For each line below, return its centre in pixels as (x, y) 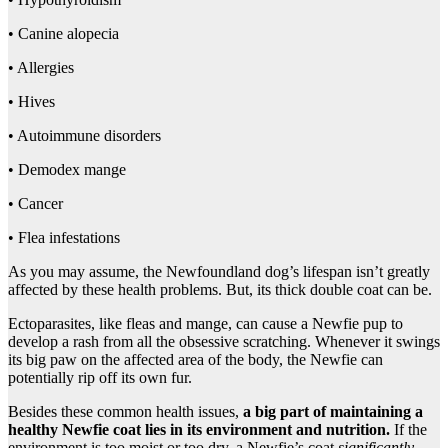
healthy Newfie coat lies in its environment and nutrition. (199, 430)
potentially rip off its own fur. (100, 378)
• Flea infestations (64, 238)
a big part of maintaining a (333, 412)
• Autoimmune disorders (84, 136)
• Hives (31, 102)
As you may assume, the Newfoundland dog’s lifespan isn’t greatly (219, 272)
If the (408, 430)
